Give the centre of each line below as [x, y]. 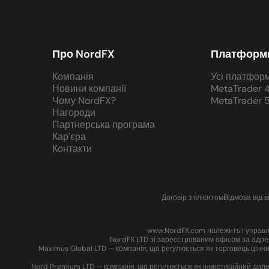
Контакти [72, 149]
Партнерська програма [103, 125]
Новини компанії [89, 89]
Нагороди [74, 113]
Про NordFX [83, 54]
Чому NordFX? [84, 101]
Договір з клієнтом [192, 198]
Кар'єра [69, 137]
